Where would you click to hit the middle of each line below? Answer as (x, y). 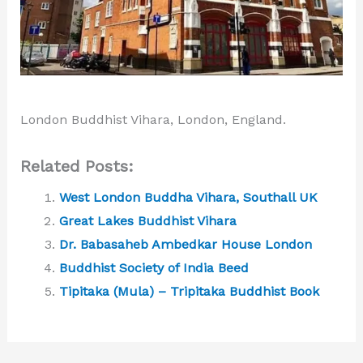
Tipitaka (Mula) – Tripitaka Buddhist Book (189, 292)
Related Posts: (77, 167)
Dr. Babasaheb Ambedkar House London (185, 245)
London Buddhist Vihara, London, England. (153, 119)
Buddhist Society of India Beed (154, 268)
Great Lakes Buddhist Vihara (147, 221)
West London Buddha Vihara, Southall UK (188, 198)
